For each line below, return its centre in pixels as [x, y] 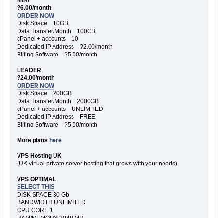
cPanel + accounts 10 [47, 39]
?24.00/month [38, 78]
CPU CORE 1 [35, 210]
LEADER [29, 70]
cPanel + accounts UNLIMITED [60, 109]
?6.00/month [36, 8]
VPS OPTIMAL [36, 179]
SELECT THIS [36, 187]
